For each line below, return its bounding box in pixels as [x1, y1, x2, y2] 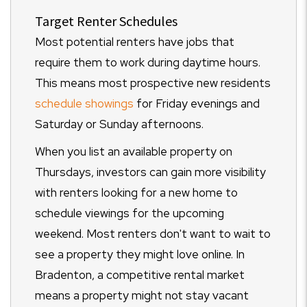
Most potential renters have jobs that [35, 34, 234, 50]
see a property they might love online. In [35, 247, 245, 262]
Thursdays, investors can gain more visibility [35, 164, 266, 180]
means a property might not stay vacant [35, 288, 249, 304]
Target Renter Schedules [35, 12, 177, 30]
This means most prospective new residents [35, 75, 271, 91]
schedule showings [35, 96, 134, 112]
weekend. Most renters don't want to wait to [35, 226, 271, 242]
